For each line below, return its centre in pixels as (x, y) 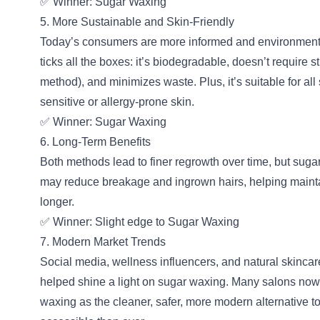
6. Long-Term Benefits (95, 142)
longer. (57, 202)
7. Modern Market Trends (103, 242)
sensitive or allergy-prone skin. (117, 102)
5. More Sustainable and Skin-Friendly (137, 22)
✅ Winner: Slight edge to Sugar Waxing (140, 222)
